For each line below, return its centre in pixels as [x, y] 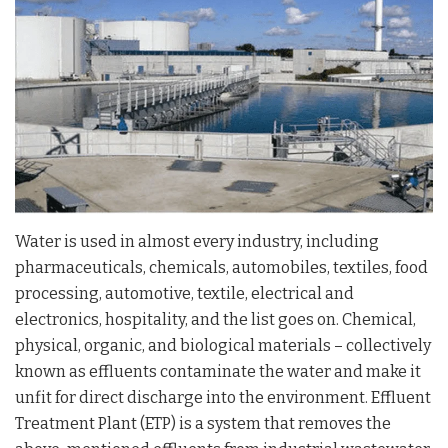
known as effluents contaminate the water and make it [218, 372]
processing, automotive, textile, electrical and [184, 294]
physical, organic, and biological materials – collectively [223, 346]
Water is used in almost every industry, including [197, 242]
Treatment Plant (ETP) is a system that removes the [203, 424]
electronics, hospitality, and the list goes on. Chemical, [215, 320]
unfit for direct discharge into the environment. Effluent [223, 398]
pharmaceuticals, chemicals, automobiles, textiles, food [221, 268]
